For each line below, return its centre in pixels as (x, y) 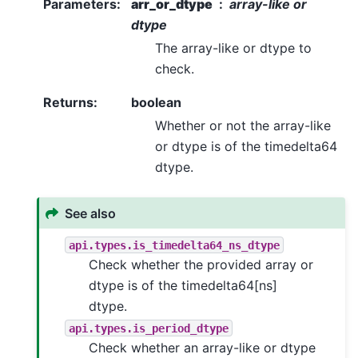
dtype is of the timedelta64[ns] (183, 286)
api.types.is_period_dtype (149, 328)
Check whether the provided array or (201, 265)
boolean (156, 103)
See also (91, 213)
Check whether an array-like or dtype (203, 348)
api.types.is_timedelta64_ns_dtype (175, 245)
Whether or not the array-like (243, 126)
